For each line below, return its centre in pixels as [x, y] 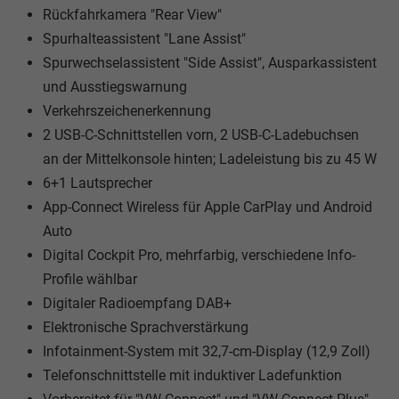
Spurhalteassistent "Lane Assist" [144, 38]
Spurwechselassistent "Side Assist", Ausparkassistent [210, 62]
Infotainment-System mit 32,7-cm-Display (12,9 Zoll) [207, 351]
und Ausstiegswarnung [115, 86]
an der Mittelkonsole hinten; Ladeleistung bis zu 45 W [210, 159]
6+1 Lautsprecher [98, 183]
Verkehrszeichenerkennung [127, 110]
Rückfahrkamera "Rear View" [132, 14]
